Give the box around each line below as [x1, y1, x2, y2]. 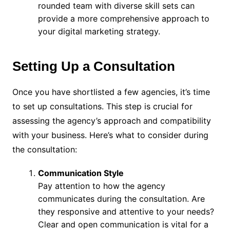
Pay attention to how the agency [37, 180, 165, 191]
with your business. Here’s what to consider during [12, 129, 208, 140]
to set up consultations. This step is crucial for [12, 101, 193, 111]
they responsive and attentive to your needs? [37, 206, 214, 217]
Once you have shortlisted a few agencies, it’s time [12, 86, 210, 97]
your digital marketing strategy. [37, 26, 160, 36]
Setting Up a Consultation [12, 58, 175, 74]
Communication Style [37, 167, 124, 178]
